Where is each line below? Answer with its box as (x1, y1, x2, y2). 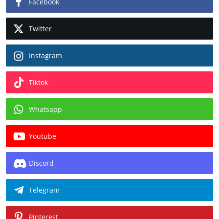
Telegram (29, 185, 60, 195)
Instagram (29, 51, 62, 61)
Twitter (29, 24, 52, 34)
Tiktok (29, 78, 48, 88)
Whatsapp (29, 105, 62, 114)
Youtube (29, 131, 56, 141)
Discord (29, 158, 54, 168)
